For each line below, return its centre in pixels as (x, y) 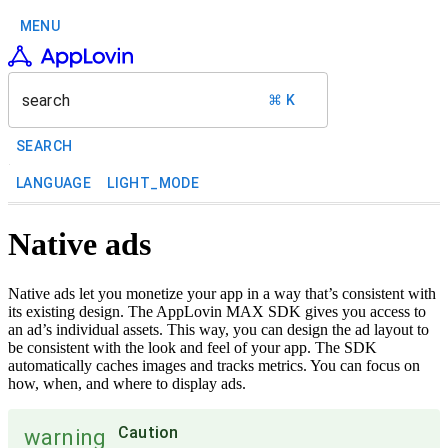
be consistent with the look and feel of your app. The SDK (192, 347)
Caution (148, 432)
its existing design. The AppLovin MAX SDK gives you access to (217, 311)
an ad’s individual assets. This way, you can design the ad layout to (218, 329)
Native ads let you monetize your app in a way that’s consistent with (222, 293)
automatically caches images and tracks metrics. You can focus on (214, 365)
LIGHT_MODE (153, 183)
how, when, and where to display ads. (127, 383)
